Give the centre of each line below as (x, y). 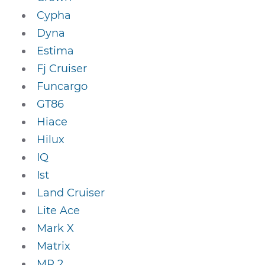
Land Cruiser (71, 193)
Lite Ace (59, 211)
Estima (56, 51)
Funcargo (62, 86)
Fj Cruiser (62, 69)
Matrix (54, 246)
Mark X (56, 228)
